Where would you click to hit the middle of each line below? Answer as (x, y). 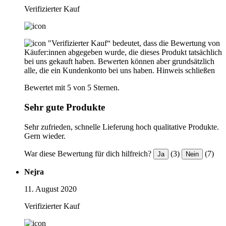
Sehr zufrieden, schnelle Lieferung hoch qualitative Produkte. (122, 127)
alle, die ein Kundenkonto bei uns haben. (89, 71)
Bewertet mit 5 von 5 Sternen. (72, 88)
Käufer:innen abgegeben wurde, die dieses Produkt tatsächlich (123, 52)
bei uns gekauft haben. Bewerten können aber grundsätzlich (119, 62)
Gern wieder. (45, 136)
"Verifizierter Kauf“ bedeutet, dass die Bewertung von (134, 43)
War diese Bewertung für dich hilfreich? (88, 153)
